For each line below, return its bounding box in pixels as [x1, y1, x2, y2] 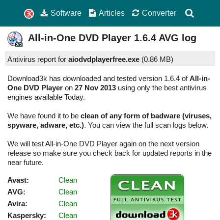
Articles [99, 8, 125, 17]
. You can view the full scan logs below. [84, 121, 208, 130]
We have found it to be [7, 111, 81, 120]
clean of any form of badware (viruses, [81, 111, 212, 120]
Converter [141, 8, 176, 17]
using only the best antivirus [116, 83, 207, 92]
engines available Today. [7, 93, 85, 102]
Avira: [7, 199, 27, 208]
